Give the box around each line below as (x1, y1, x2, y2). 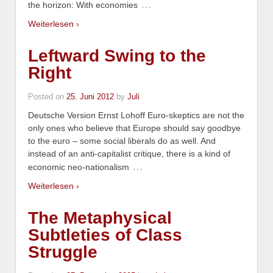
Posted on (28, 92, 66, 102)
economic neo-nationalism (28, 162, 129, 172)
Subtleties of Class (28, 225, 182, 244)
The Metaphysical (28, 208, 172, 227)
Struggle (28, 242, 97, 261)
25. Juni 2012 (66, 92, 114, 102)
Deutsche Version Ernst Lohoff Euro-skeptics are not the (28, 110, 244, 121)
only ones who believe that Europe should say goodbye (28, 123, 241, 133)
